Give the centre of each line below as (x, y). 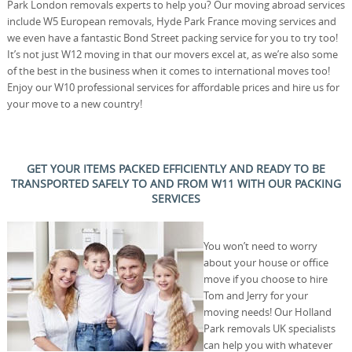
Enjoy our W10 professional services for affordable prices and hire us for (173, 87)
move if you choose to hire (265, 279)
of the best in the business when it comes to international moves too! (168, 70)
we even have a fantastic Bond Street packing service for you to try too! (172, 37)
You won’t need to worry (260, 246)
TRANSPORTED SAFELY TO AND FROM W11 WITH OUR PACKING (176, 183)
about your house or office (266, 262)
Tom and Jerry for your (255, 295)
